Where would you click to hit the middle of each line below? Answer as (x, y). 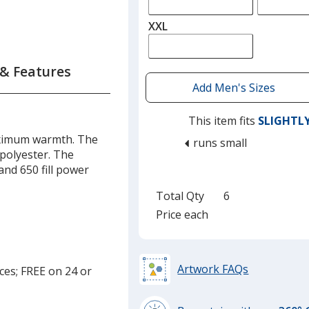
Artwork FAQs (213, 269)
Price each (184, 214)
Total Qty (183, 196)
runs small (219, 142)
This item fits (223, 120)
